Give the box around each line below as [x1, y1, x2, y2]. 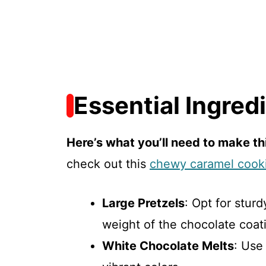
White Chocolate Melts [102, 239, 234, 254]
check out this [66, 157, 150, 172]
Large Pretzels [102, 196, 185, 211]
